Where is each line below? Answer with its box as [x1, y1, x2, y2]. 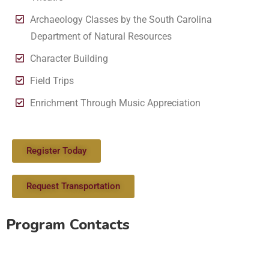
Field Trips [30, 74, 74, 86]
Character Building [30, 52, 108, 64]
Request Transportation [26, 180, 120, 192]
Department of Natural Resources [31, 30, 172, 42]
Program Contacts [6, 214, 130, 234]
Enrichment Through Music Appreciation [30, 97, 201, 109]
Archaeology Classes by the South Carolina [30, 13, 212, 25]
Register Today [26, 145, 86, 156]
